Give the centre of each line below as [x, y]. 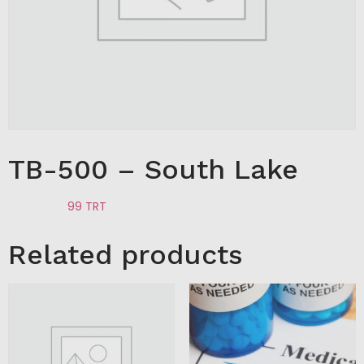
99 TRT [87, 206]
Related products [126, 254]
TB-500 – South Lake [153, 169]
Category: [38, 206]
